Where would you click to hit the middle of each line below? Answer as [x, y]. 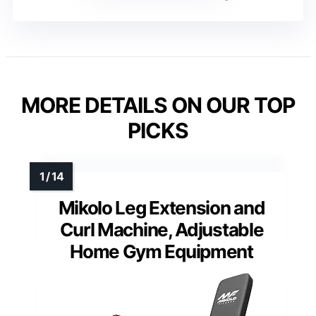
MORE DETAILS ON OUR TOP [158, 105]
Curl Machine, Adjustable [162, 230]
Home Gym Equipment [162, 252]
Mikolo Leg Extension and [162, 208]
